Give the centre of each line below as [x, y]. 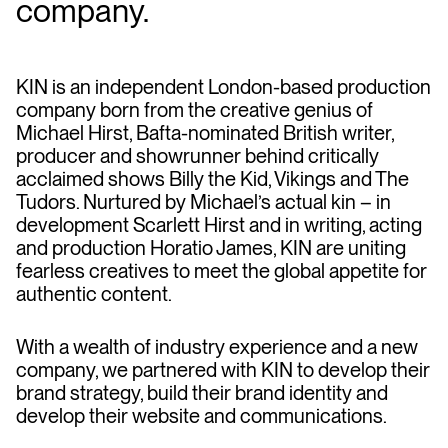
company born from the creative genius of [194, 110]
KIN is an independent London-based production [223, 87]
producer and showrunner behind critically [197, 156]
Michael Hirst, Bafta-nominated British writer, [205, 133]
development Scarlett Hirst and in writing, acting [219, 225]
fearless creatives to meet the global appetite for [221, 271]
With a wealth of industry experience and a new [217, 347]
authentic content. [94, 294]
